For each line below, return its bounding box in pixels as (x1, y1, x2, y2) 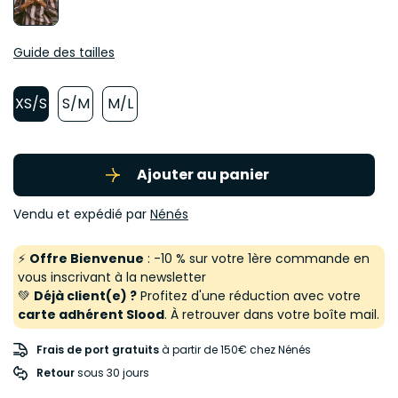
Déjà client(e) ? (34, 287, 137, 306)
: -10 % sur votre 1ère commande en (144, 250, 370, 268)
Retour (36, 365, 75, 381)
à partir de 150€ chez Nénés (159, 342, 311, 358)
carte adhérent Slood (18, 306, 164, 324)
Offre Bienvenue (29, 250, 144, 268)
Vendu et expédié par (13, 205, 150, 224)
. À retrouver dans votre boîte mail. (164, 306, 379, 324)
